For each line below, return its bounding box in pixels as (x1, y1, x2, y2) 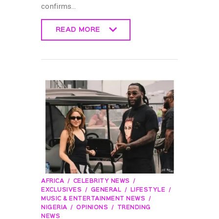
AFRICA (41, 179, 64, 184)
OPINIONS (76, 205, 108, 211)
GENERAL (90, 188, 121, 193)
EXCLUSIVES (41, 188, 82, 193)
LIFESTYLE (130, 188, 165, 193)
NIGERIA (41, 205, 67, 211)
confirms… (41, 2, 76, 11)
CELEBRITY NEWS (73, 179, 130, 184)
